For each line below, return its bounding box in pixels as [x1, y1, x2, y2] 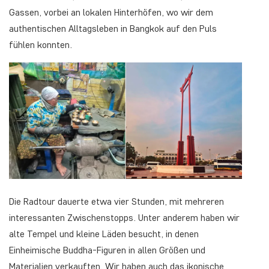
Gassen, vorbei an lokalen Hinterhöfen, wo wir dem [9, 7, 213, 18]
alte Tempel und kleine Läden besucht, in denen [9, 228, 199, 240]
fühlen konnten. [9, 39, 72, 50]
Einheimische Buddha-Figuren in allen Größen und [9, 244, 205, 256]
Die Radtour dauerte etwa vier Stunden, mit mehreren [9, 196, 224, 207]
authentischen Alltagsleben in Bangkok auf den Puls [9, 23, 217, 34]
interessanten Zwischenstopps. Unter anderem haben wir [9, 212, 240, 223]
